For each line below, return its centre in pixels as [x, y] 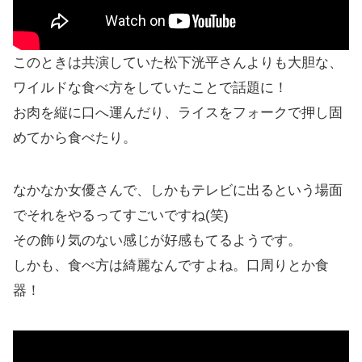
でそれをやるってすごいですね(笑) [121, 215]
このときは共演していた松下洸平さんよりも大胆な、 [178, 62]
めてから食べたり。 [75, 137]
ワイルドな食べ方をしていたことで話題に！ [150, 87]
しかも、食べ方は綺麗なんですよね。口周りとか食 [171, 265]
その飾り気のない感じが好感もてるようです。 [157, 240]
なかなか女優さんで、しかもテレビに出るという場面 [178, 190]
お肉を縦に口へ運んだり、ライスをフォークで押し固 [178, 112]
